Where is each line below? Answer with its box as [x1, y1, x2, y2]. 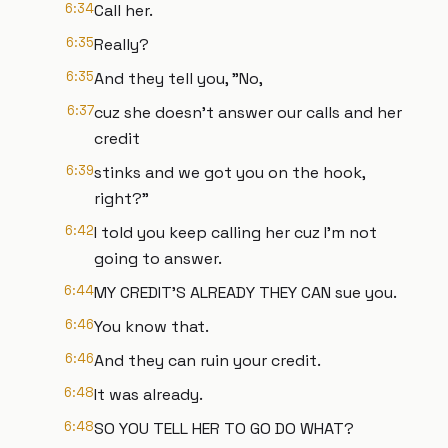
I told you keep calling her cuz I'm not [94, 222, 377, 243]
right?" [94, 188, 149, 209]
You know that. [94, 316, 209, 337]
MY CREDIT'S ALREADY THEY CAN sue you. [94, 282, 397, 303]
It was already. [94, 384, 203, 405]
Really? [94, 34, 149, 55]
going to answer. [94, 248, 222, 269]
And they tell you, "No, [94, 68, 263, 89]
